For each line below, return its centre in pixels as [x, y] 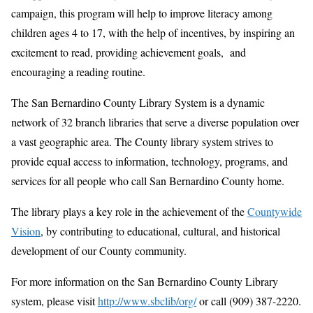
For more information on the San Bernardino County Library [145, 282]
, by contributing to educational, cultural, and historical [160, 231]
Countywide [275, 212]
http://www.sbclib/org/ [147, 301]
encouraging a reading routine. [78, 72]
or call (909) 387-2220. [249, 301]
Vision [26, 231]
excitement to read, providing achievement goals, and [129, 52]
